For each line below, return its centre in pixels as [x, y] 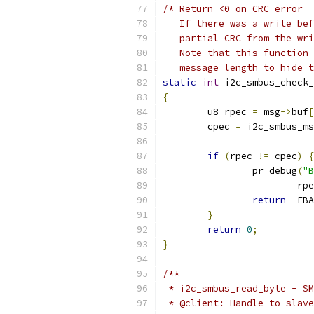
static [179, 82]
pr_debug [275, 171]
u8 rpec [230, 112]
